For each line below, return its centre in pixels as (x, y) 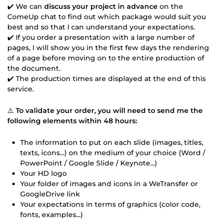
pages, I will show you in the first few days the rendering (108, 47)
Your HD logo (43, 173)
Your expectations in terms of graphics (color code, (110, 204)
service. (21, 89)
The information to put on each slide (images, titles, (112, 142)
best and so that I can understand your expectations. (101, 27)
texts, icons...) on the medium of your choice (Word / (113, 152)
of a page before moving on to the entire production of (106, 58)
